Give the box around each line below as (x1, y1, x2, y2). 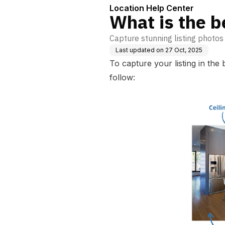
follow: (109, 72, 135, 82)
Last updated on (116, 46, 164, 54)
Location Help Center (109, 3, 194, 13)
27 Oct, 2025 (165, 46, 202, 54)
